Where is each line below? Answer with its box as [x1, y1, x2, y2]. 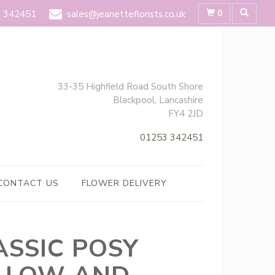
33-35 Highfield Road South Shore [58, 80, 203, 93]
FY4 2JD [168, 107, 203, 120]
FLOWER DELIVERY [81, 177, 167, 189]
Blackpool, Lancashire [113, 94, 203, 106]
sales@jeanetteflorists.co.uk [67, 8, 185, 20]
